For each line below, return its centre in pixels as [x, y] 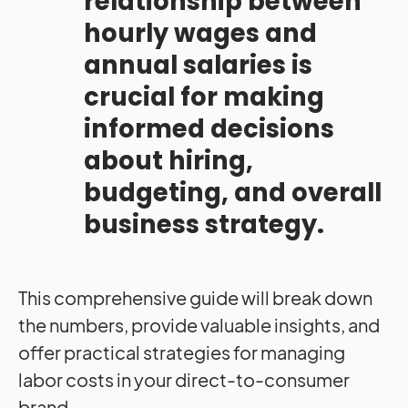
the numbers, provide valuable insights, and [199, 324]
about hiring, [168, 160]
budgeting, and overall [233, 192]
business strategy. [204, 224]
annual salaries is [198, 65]
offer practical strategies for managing [182, 352]
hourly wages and [200, 33]
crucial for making [204, 97]
